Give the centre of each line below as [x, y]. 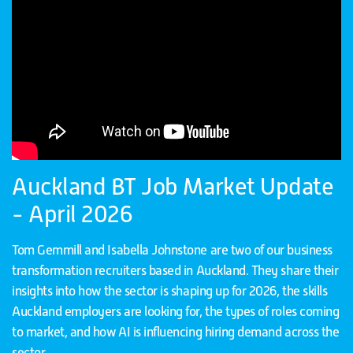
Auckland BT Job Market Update [173, 186]
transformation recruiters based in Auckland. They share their [175, 270]
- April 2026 [72, 214]
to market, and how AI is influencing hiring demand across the [176, 332]
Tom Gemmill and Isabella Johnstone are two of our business [172, 250]
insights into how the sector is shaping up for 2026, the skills [170, 291]
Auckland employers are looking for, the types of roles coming [176, 311]
